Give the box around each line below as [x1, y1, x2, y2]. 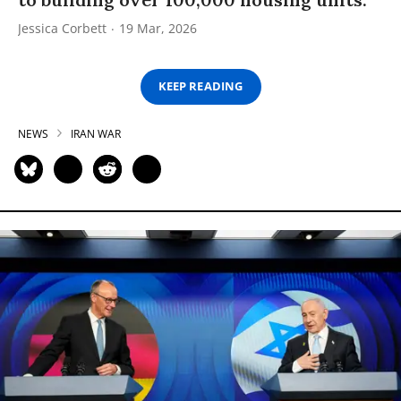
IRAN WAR [71, 125, 121, 141]
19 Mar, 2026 [119, 19, 197, 37]
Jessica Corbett [18, 19, 107, 37]
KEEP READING [158, 78, 243, 95]
